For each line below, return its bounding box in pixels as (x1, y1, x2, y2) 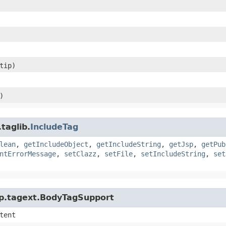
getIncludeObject (24, 140, 88, 148)
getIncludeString (96, 140, 161, 148)
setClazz (64, 149, 96, 158)
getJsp (169, 140, 193, 148)
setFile (104, 149, 133, 158)
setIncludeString (141, 149, 205, 158)
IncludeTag (30, 122, 78, 132)
